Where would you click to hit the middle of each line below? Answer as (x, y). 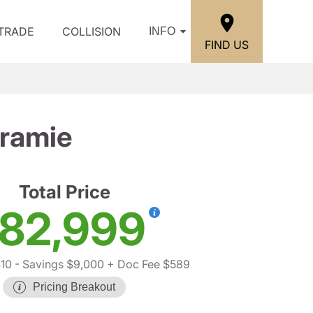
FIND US (227, 44)
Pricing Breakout (74, 287)
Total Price (64, 192)
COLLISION (92, 31)
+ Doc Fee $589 (147, 264)
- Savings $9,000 (58, 264)
